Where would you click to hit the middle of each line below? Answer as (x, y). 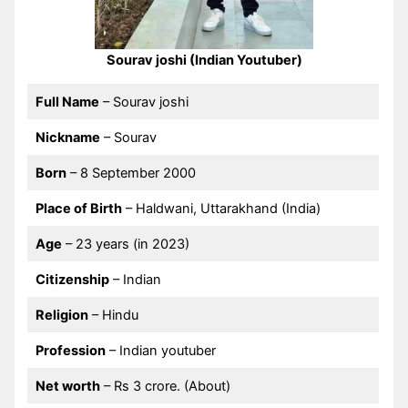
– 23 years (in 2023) (125, 245)
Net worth (67, 387)
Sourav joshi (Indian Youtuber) (204, 60)
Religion (61, 316)
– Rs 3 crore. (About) (165, 387)
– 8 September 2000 (131, 173)
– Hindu (113, 316)
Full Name (67, 102)
